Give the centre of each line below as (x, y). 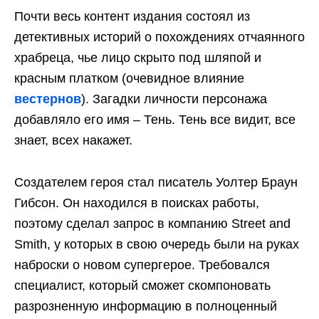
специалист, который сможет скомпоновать (142, 285)
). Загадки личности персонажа (174, 99)
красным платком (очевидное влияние (129, 78)
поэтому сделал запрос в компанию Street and (152, 223)
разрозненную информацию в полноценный (146, 306)
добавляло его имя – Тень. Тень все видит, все (155, 119)
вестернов (48, 99)
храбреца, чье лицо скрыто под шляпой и (138, 57)
